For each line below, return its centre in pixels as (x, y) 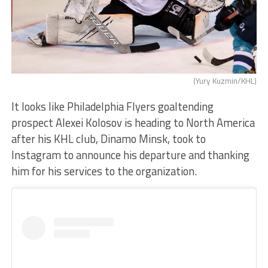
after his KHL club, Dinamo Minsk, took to (108, 139)
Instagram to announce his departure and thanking (130, 155)
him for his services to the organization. (104, 171)
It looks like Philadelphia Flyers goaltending (112, 107)
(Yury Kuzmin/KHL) (225, 81)
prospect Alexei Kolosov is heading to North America (133, 123)
